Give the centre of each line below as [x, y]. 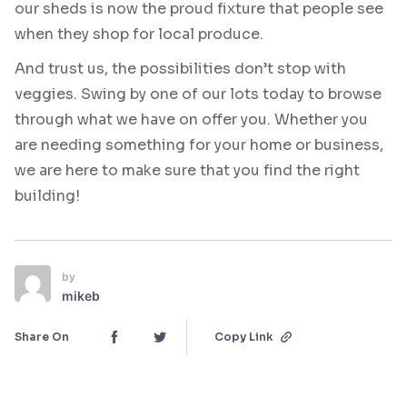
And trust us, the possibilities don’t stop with [180, 68]
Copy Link [243, 336]
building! [47, 195]
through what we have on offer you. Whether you [191, 119]
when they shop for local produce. [139, 35]
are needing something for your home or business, [199, 144]
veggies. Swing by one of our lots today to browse [198, 94]
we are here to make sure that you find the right [187, 170]
